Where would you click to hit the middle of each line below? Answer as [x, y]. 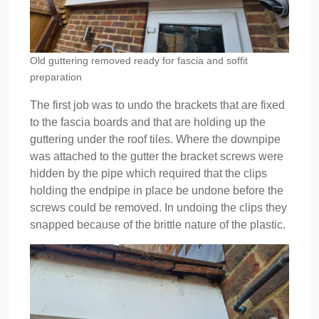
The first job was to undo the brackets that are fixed [157, 105]
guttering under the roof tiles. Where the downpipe [155, 139]
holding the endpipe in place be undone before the [157, 190]
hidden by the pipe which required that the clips [148, 173]
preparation [56, 77]
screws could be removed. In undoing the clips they [158, 207]
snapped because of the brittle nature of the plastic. [158, 224]
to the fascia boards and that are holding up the [148, 122]
